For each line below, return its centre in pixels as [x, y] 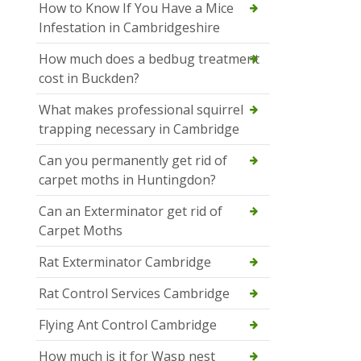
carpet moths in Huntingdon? [127, 180]
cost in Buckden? [89, 79]
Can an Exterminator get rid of [131, 212]
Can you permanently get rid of [133, 161]
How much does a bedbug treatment [149, 59]
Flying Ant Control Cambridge [128, 325]
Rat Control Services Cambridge [134, 294]
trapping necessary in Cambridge [139, 129]
